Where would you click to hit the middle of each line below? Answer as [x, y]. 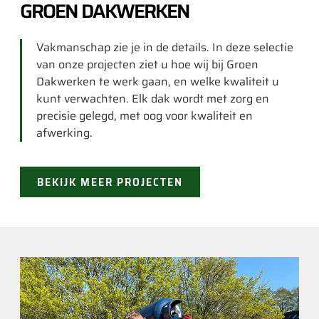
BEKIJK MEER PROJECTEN [110, 182]
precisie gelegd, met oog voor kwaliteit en [145, 116]
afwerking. [64, 133]
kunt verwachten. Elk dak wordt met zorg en [153, 99]
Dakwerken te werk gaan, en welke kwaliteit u [158, 82]
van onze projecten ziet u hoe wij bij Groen [147, 65]
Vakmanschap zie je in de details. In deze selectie [165, 48]
